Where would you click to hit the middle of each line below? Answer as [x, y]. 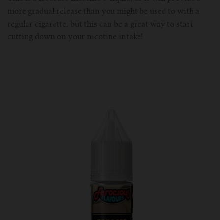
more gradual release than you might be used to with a [103, 12]
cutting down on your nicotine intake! [76, 38]
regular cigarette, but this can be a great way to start [100, 25]
